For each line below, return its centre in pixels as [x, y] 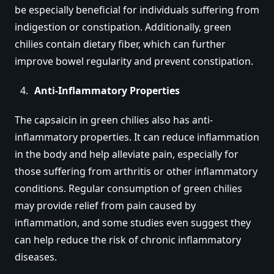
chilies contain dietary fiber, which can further [120, 44]
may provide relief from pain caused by [105, 205]
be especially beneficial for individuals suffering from [137, 9]
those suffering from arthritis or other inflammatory [136, 171]
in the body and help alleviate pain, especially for [127, 154]
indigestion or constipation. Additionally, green [123, 27]
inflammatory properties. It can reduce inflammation [137, 137]
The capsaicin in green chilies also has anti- [114, 120]
